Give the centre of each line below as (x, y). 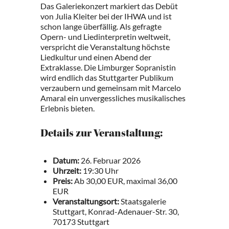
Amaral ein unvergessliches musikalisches (113, 98)
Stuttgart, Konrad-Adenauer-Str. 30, (116, 211)
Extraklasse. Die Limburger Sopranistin (108, 67)
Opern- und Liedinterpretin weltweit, (105, 37)
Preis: (63, 181)
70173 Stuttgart (81, 222)
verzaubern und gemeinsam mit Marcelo (111, 88)
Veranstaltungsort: (86, 201)
